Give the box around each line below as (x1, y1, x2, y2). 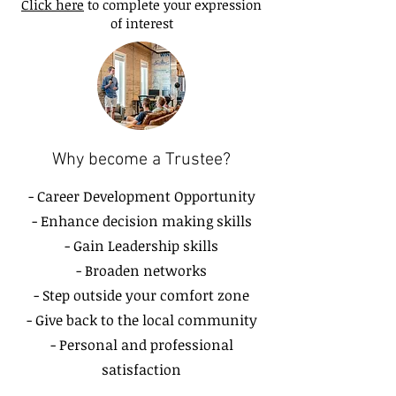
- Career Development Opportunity (27, 187, 255, 206)
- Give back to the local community (26, 310, 257, 330)
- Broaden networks (76, 261, 207, 280)
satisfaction (102, 360, 181, 379)
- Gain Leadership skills (65, 236, 218, 255)
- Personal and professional (49, 335, 233, 354)
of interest (110, 14, 173, 32)
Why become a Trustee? (52, 149, 231, 171)
